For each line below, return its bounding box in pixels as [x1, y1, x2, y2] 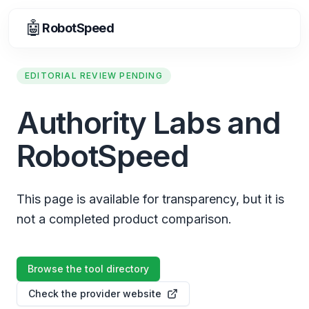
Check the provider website [28, 288, 161, 299]
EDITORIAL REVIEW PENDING [25, 70, 163, 81]
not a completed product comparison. [17, 212, 232, 226]
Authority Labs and [17, 104, 281, 141]
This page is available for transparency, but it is [17, 192, 284, 206]
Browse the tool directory [28, 263, 149, 275]
